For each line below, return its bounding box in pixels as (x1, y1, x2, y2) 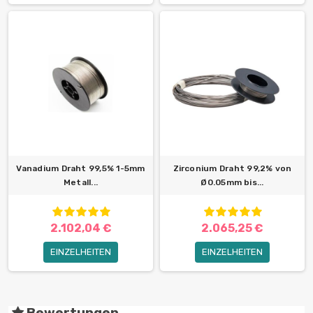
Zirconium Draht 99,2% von (173, 163, 292, 174)
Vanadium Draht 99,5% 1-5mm (16, 163, 145, 174)
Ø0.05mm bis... (201, 177, 264, 188)
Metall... (63, 177, 99, 188)
